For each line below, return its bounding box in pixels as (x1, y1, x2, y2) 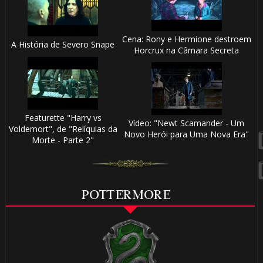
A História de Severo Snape (11, 39, 115, 50)
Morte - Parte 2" (32, 134, 95, 146)
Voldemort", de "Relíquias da (8, 123, 117, 135)
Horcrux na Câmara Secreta (134, 45, 240, 56)
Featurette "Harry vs (24, 112, 102, 124)
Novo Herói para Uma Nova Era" (124, 129, 249, 140)
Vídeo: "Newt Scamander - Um (129, 117, 245, 129)
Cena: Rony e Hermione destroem (122, 33, 251, 45)
